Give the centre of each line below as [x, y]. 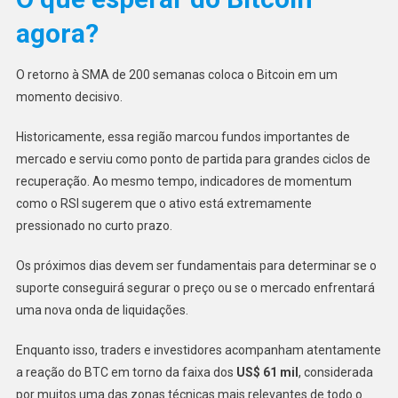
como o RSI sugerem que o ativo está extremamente [163, 203]
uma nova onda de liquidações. [102, 310]
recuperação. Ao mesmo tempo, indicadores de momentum [183, 181]
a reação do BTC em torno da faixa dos [126, 372]
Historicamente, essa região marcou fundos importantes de [183, 136]
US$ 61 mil [267, 372]
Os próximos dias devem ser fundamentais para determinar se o [196, 265]
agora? [57, 33]
